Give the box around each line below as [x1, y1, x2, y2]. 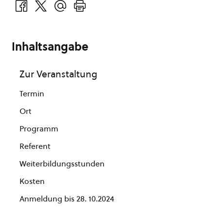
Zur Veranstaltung [19, 68, 97, 80]
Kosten [19, 176, 45, 186]
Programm [19, 123, 58, 134]
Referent [19, 141, 51, 151]
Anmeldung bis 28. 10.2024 [19, 193, 114, 204]
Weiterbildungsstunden [19, 158, 105, 169]
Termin [19, 88, 44, 99]
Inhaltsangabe [12, 39, 89, 54]
